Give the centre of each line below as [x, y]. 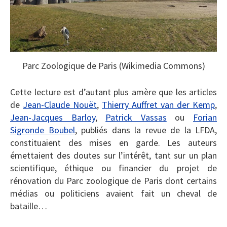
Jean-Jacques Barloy [53, 117]
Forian [205, 117]
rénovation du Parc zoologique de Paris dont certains [113, 180]
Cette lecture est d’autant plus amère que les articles [113, 92]
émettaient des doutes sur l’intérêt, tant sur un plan [113, 155]
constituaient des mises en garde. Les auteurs [113, 142]
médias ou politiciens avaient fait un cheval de [113, 193]
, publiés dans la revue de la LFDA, [146, 130]
